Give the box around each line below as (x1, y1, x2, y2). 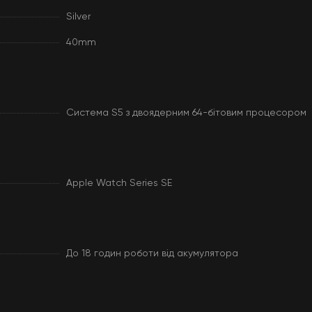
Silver (65, 12, 91, 22)
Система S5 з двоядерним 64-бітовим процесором (65, 108, 306, 118)
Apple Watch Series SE (65, 178, 172, 188)
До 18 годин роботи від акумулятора (65, 249, 238, 258)
